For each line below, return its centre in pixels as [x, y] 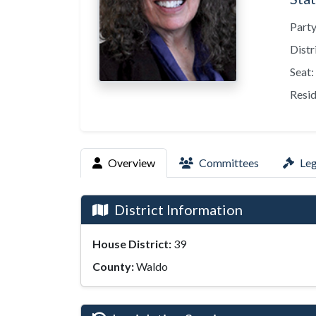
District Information [178, 209]
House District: [132, 244]
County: [113, 266]
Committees [229, 163]
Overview [132, 163]
